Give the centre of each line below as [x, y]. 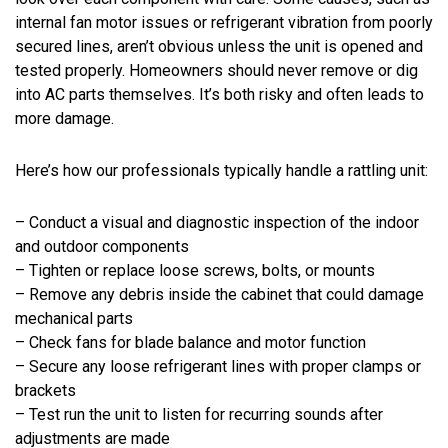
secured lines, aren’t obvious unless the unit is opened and [219, 46]
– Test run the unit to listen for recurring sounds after [199, 414]
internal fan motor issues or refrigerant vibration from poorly [224, 22]
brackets [45, 390]
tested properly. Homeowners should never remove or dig [216, 70]
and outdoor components [102, 246]
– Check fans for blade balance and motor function [190, 342]
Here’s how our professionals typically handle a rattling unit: [221, 170]
